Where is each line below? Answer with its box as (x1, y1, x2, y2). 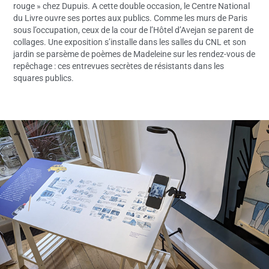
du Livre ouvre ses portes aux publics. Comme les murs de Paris (13, 11, 248, 23)
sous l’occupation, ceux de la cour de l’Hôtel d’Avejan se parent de (13, 23, 254, 35)
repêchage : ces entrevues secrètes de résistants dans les (13, 59, 225, 71)
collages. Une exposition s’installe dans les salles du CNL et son (13, 35, 247, 47)
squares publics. (13, 71, 74, 83)
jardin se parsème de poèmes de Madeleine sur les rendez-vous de (13, 47, 256, 59)
